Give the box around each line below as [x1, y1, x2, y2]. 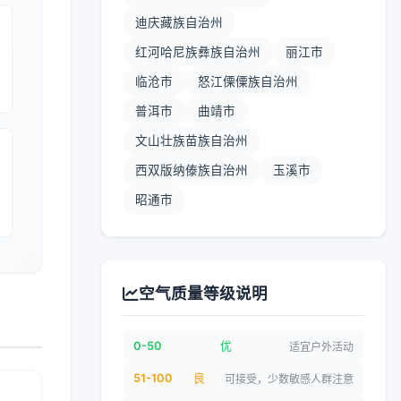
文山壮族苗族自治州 [135, 133, 248, 148]
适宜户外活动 [289, 339, 354, 354]
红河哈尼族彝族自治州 [135, 45, 260, 59]
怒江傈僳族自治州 [198, 74, 298, 89]
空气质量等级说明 [139, 284, 268, 303]
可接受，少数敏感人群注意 [225, 371, 354, 386]
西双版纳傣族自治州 [135, 163, 248, 177]
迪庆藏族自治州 [135, 15, 223, 30]
